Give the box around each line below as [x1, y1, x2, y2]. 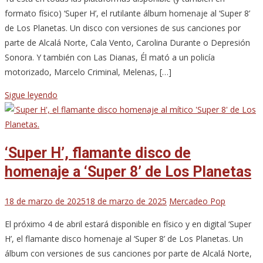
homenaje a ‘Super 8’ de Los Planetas [5, 163, 251, 180]
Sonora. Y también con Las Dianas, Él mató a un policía [5, 52, 215, 63]
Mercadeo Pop [169, 195, 225, 207]
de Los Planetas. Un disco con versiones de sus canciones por [5, 22, 241, 34]
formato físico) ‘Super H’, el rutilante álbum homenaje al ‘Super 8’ [5, 8, 250, 19]
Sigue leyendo [5, 89, 58, 101]
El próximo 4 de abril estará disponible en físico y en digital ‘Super [5, 218, 251, 230]
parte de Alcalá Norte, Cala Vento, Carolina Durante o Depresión [5, 37, 250, 49]
